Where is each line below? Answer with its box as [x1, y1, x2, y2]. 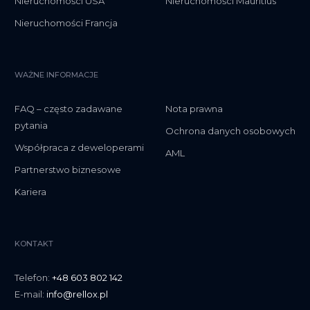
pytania [15, 120, 48, 131]
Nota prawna [165, 103, 223, 115]
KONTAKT [15, 239, 53, 249]
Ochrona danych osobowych [165, 125, 295, 137]
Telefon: [15, 272, 52, 284]
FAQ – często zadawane [15, 103, 122, 115]
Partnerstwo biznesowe [15, 164, 121, 176]
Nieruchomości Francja [15, 17, 118, 29]
